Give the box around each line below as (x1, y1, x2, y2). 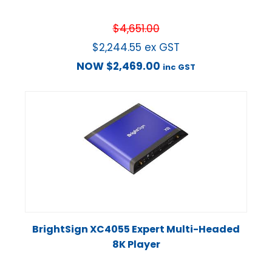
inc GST (163, 61, 195, 73)
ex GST (144, 39, 180, 55)
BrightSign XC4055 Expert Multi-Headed (32, 222, 240, 237)
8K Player (112, 237, 160, 252)
